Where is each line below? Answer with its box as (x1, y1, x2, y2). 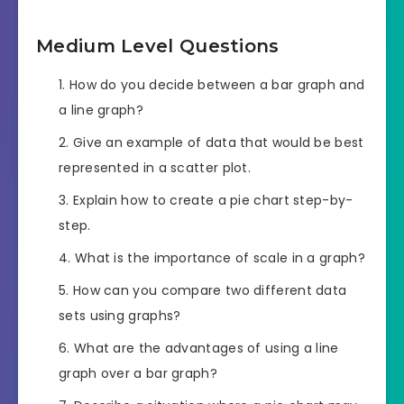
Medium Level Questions (36, 35, 280, 58)
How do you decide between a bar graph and (69, 76, 365, 95)
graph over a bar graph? (59, 364, 217, 383)
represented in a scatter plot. (59, 159, 252, 178)
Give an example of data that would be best (72, 133, 364, 152)
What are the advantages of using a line (73, 339, 339, 358)
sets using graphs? (59, 307, 181, 326)
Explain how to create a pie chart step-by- (72, 191, 353, 210)
